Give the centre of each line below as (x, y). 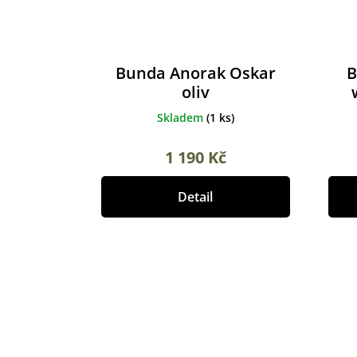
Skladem (181, 118)
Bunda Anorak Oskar (195, 73)
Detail (196, 197)
